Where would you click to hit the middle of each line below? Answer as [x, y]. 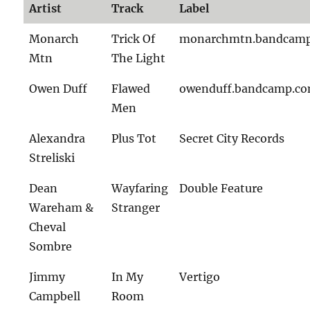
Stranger [136, 207]
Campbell [55, 296]
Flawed [131, 88]
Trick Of [134, 38]
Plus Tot [134, 138]
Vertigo [200, 276]
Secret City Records [232, 138]
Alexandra [57, 138]
